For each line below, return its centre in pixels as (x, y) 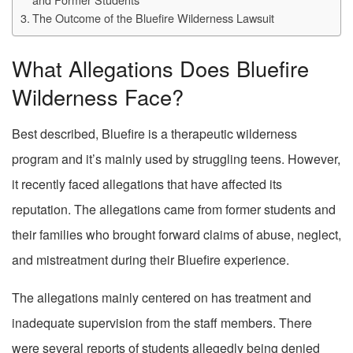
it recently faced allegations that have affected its (147, 184)
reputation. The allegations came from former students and (174, 210)
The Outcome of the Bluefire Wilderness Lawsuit (153, 18)
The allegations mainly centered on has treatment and (162, 298)
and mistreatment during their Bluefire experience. (150, 260)
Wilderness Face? (98, 96)
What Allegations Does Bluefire (160, 68)
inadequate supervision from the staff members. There (162, 323)
